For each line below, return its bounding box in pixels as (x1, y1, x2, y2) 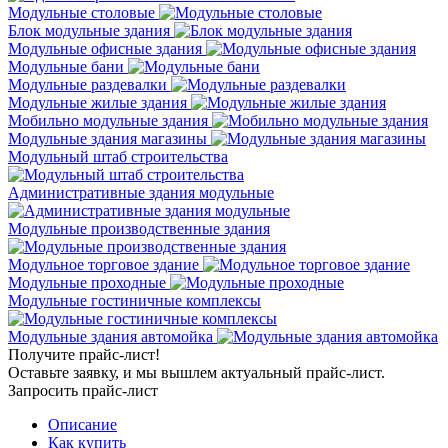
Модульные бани (8, 57, 124, 75)
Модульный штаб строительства (8, 147, 228, 165)
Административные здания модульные (8, 183, 274, 201)
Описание (48, 415, 117, 433)
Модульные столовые (8, 3, 155, 21)
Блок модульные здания (8, 21, 170, 39)
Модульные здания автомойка (8, 327, 213, 345)
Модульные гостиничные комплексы (8, 291, 261, 309)
